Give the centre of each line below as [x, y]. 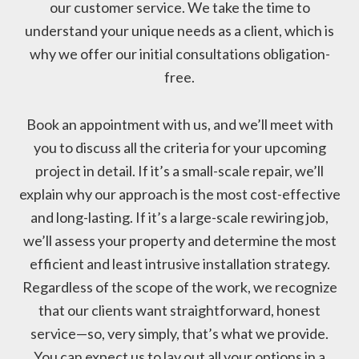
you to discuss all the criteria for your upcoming [179, 148]
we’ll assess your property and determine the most [179, 241]
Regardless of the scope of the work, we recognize [179, 287]
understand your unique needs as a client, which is [179, 31]
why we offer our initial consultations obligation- [179, 54]
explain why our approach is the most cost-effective [179, 194]
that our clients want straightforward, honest [179, 311]
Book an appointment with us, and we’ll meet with [179, 125]
